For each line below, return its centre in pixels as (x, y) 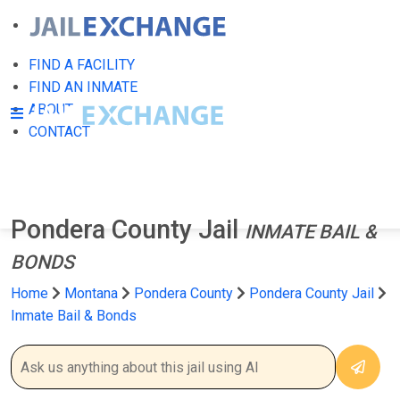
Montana (91, 293)
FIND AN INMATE (83, 87)
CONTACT (59, 132)
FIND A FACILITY (82, 65)
